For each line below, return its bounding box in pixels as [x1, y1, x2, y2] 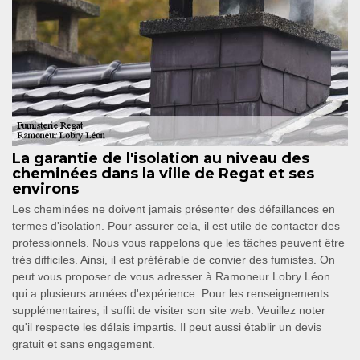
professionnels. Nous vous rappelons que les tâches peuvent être [12, 236, 345, 250]
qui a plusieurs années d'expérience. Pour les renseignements [12, 287, 329, 301]
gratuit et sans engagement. [12, 337, 155, 351]
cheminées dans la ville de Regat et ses [12, 165, 314, 183]
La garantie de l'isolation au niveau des [12, 149, 309, 168]
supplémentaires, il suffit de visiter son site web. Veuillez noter [12, 304, 325, 317]
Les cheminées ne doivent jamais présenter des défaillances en [12, 202, 335, 216]
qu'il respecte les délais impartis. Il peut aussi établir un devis [12, 321, 321, 334]
